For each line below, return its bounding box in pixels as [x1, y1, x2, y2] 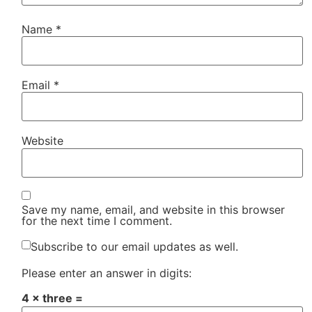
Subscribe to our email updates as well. [31, 239, 239, 253]
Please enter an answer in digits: [22, 265, 192, 280]
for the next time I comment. [22, 214, 173, 228]
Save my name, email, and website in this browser [22, 203, 286, 217]
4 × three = [22, 291, 84, 306]
